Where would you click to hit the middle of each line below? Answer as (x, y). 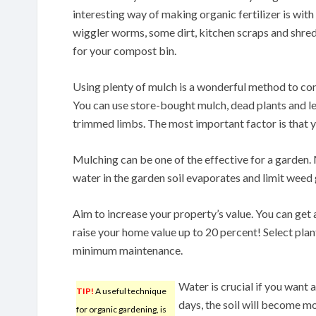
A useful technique (130, 291)
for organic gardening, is (121, 309)
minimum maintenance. (128, 250)
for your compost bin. (124, 50)
